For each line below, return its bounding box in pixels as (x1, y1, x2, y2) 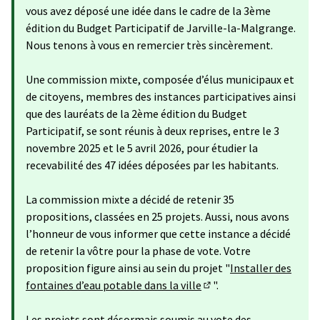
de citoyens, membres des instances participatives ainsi (26, 89, 296, 104)
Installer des (230, 261, 291, 275)
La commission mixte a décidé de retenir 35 (26, 192, 234, 206)
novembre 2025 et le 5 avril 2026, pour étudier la (26, 141, 258, 155)
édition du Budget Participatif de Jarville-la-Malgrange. (26, 21, 296, 35)
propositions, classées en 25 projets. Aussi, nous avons (26, 209, 289, 224)
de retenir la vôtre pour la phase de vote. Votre (26, 244, 251, 258)
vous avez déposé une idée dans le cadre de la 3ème (26, 4, 271, 18)
